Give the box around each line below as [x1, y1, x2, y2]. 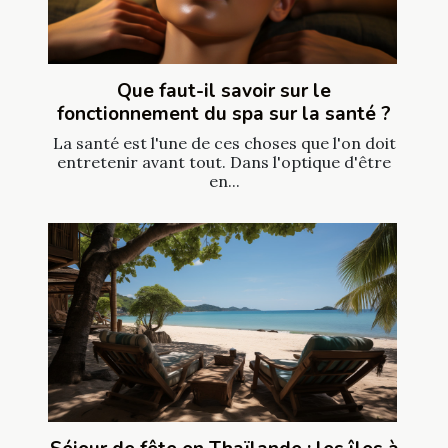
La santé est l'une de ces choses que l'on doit [52, 132, 396, 153]
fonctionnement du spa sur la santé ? [57, 100, 391, 127]
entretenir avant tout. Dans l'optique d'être [57, 151, 391, 172]
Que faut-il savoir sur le [117, 77, 331, 104]
